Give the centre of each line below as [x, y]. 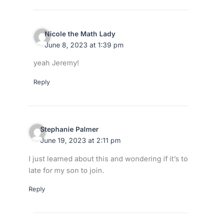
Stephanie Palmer [69, 129]
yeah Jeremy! [56, 63]
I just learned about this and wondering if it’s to [108, 159]
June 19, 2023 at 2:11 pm [80, 140]
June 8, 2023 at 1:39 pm [84, 45]
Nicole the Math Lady [80, 33]
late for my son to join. [66, 170]
